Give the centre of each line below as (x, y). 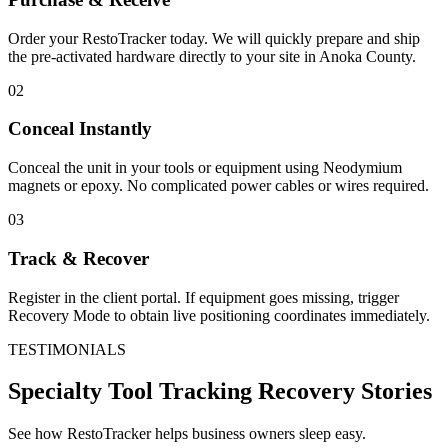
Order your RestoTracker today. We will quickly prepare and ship (214, 38)
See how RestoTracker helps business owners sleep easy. (187, 434)
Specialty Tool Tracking (130, 391)
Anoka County (365, 56)
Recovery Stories (342, 391)
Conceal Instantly (80, 129)
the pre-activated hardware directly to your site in (163, 56)
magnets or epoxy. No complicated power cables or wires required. (218, 186)
